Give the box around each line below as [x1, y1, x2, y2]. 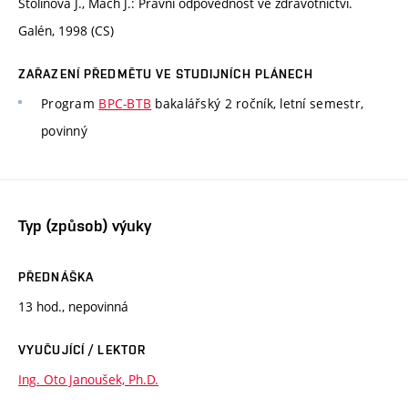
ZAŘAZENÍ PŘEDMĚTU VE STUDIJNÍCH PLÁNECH [18, 66, 313, 82]
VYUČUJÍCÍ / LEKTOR [18, 342, 147, 357]
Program [41, 95, 99, 113]
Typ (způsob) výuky [18, 215, 151, 235]
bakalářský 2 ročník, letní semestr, [151, 95, 364, 113]
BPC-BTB [98, 95, 152, 113]
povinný [41, 122, 87, 140]
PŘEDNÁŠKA [18, 269, 95, 284]
